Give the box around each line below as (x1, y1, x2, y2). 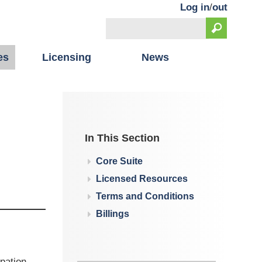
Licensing (42, 51, 92, 63)
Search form (107, 36, 169, 48)
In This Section (85, 132, 160, 144)
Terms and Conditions (96, 191, 195, 201)
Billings (96, 209, 130, 219)
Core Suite (96, 156, 143, 166)
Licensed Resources (96, 174, 188, 184)
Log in (180, 2, 209, 13)
